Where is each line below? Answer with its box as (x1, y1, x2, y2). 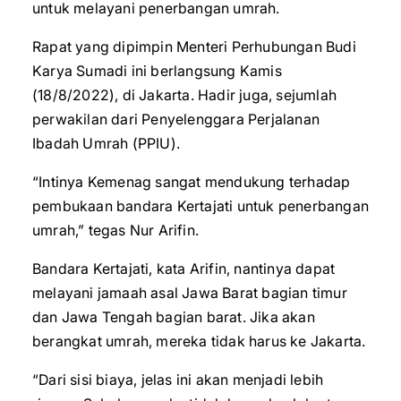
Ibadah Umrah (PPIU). (32, 134, 180, 152)
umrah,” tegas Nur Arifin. (32, 221, 199, 239)
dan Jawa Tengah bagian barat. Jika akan (32, 308, 315, 326)
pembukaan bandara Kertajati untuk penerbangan (32, 197, 370, 215)
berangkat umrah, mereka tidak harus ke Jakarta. (32, 332, 366, 350)
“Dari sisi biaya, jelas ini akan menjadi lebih (32, 371, 324, 388)
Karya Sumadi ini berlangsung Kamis (32, 62, 282, 80)
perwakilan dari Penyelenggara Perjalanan (32, 110, 320, 128)
